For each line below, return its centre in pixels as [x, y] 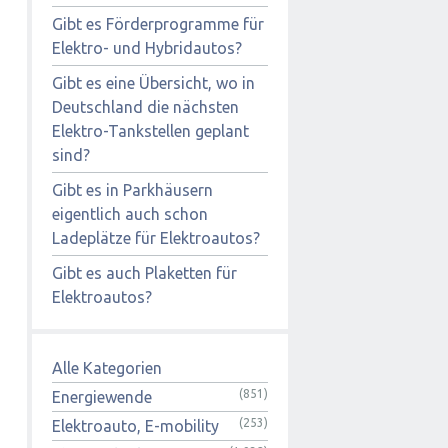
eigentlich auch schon [130, 213]
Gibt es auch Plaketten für [144, 272]
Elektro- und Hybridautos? [147, 47]
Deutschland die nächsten [145, 106]
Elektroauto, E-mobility [135, 425]
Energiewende [102, 396]
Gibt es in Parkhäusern [132, 189]
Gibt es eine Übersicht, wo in [153, 82]
